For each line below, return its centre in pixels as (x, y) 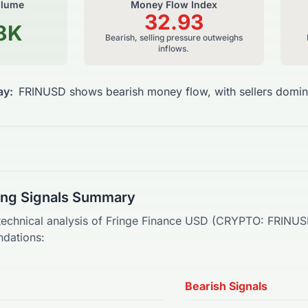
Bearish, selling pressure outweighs (174, 38)
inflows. (174, 49)
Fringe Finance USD (157, 221)
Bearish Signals (226, 286)
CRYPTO (238, 221)
